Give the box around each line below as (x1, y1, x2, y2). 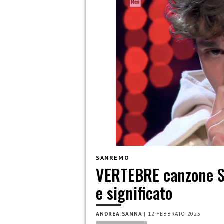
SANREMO (96, 153, 130, 161)
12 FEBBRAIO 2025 (148, 210, 201, 218)
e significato (96, 181, 172, 205)
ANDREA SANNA (96, 210, 142, 218)
